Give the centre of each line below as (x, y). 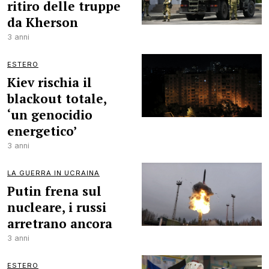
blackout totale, (57, 98)
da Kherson (43, 22)
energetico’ (42, 131)
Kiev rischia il (50, 82)
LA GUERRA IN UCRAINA (53, 173)
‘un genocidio (50, 115)
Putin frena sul (54, 191)
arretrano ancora (60, 223)
